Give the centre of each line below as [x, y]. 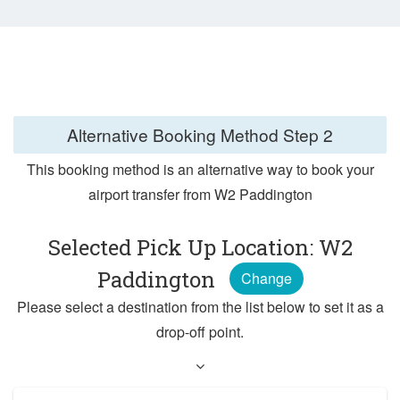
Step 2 [308, 134]
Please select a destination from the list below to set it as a [200, 307]
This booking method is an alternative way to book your [200, 170]
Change [266, 279]
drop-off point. [200, 332]
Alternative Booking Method [175, 134]
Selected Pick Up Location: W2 [200, 248]
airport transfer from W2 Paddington [200, 195]
